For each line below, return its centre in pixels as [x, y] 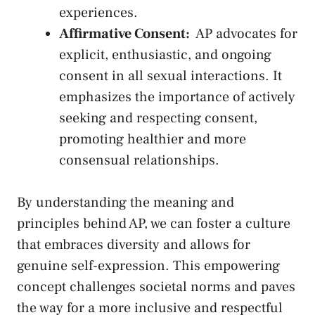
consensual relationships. [139, 161]
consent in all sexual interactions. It [171, 76]
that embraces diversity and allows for [134, 245]
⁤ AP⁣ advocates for [244, 34]
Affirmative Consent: [124, 34]
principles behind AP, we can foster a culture [154, 224]
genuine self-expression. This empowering [148, 266]
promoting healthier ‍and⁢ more [153, 140]
